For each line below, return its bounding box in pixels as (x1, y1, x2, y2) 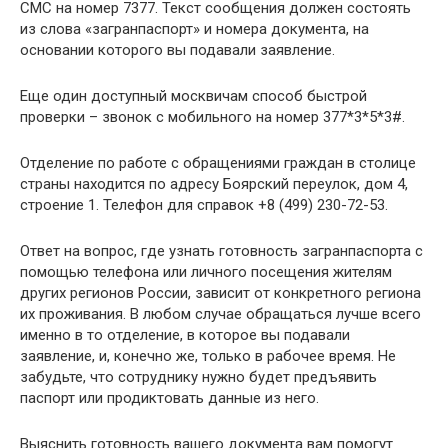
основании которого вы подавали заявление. (20, 41, 335, 60)
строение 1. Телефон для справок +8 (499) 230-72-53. (20, 196, 388, 215)
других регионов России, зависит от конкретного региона (20, 284, 421, 303)
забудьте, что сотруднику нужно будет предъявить (20, 368, 377, 387)
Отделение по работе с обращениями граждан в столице (20, 154, 416, 173)
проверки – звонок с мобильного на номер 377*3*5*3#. (20, 108, 405, 127)
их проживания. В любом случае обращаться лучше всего (20, 305, 421, 324)
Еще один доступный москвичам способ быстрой (20, 87, 367, 106)
